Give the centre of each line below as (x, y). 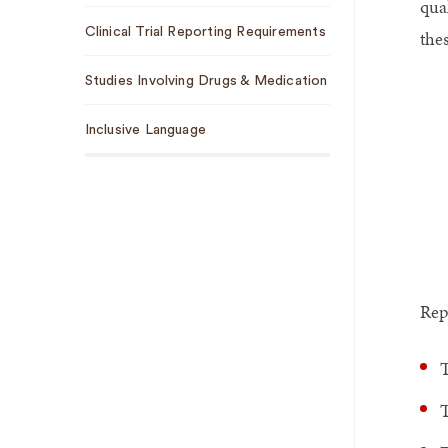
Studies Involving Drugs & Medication (206, 80)
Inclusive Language (145, 129)
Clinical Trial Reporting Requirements (205, 31)
